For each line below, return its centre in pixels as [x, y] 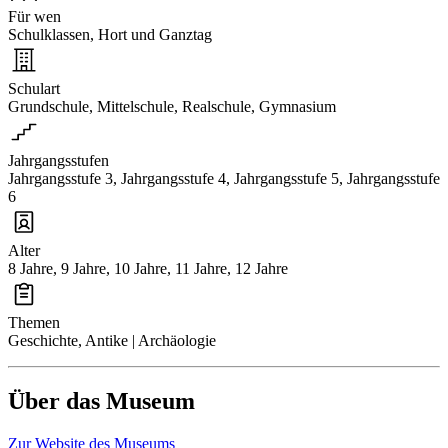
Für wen [34, 16]
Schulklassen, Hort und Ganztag [110, 34]
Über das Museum [101, 400]
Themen [34, 322]
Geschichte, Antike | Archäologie [112, 340]
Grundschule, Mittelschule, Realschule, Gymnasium [172, 106]
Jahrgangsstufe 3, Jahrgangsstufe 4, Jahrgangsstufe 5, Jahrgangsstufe [224, 178]
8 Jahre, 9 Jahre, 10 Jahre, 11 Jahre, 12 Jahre [148, 268]
